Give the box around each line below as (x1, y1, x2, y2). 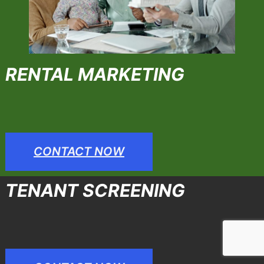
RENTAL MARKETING (5, 64, 184, 85)
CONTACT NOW (33, 144, 124, 159)
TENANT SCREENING (5, 180, 185, 202)
